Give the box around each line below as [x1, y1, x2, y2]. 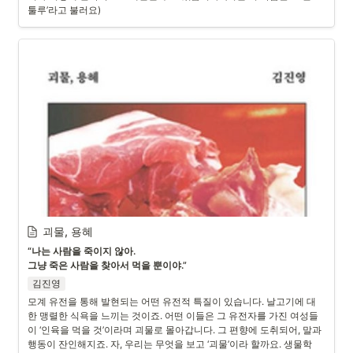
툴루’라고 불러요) [28, 4, 101, 16]
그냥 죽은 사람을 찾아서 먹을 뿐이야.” [28, 259, 187, 271]
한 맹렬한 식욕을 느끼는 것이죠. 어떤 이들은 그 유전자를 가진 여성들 [28, 310, 318, 321]
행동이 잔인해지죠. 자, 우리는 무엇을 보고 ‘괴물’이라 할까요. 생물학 [28, 338, 312, 350]
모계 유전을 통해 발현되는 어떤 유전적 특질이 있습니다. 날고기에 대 [28, 295, 316, 307]
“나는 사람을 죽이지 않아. [28, 245, 138, 257]
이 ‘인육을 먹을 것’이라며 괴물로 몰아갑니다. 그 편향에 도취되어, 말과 [28, 324, 321, 336]
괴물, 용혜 [43, 225, 93, 238]
